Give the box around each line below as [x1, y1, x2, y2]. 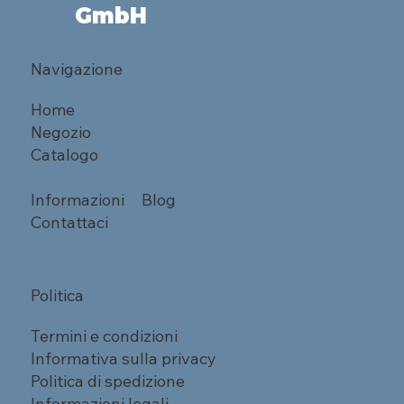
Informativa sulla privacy [31, 348, 217, 370]
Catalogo [31, 143, 99, 165]
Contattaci [31, 211, 109, 233]
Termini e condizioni [31, 326, 179, 347]
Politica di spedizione [31, 371, 186, 392]
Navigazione [31, 58, 124, 79]
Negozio [31, 121, 92, 142]
